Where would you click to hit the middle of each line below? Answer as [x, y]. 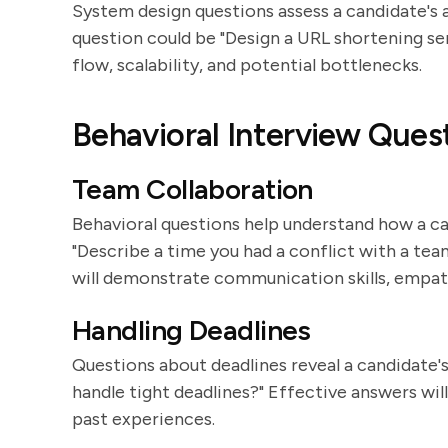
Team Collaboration [192, 189]
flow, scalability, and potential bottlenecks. [247, 65]
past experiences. [143, 419]
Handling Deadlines [191, 330]
